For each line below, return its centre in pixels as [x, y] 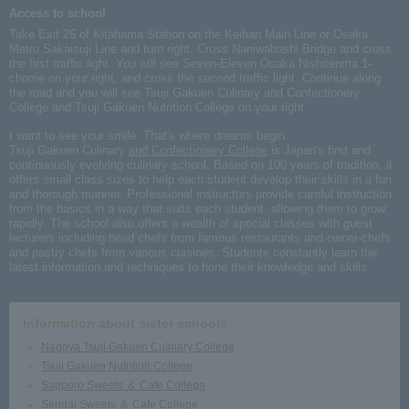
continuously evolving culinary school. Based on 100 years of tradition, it [201, 164]
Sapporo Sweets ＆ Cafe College [123, 385]
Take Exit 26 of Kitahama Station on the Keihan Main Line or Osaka [189, 34]
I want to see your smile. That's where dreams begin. [149, 135]
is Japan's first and [319, 150]
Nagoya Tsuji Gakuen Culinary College [138, 346]
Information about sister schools [125, 323]
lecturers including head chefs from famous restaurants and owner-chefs [200, 237]
